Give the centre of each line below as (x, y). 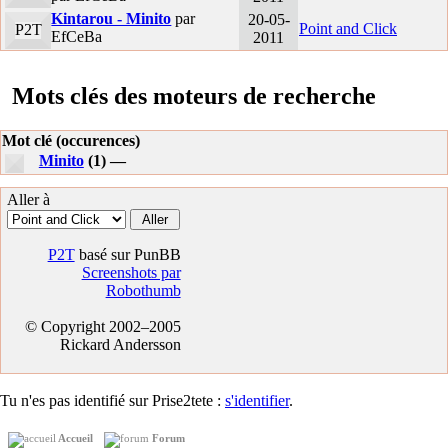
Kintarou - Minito (111, 19)
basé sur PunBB (127, 254)
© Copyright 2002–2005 (102, 326)
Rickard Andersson (120, 344)
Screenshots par (131, 272)
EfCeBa (77, 37)
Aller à (28, 199)
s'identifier (257, 400)
